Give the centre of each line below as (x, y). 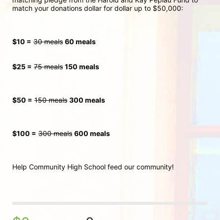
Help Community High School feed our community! (93, 166)
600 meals (92, 133)
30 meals (48, 41)
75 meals (48, 66)
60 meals (80, 41)
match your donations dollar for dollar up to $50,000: (98, 8)
